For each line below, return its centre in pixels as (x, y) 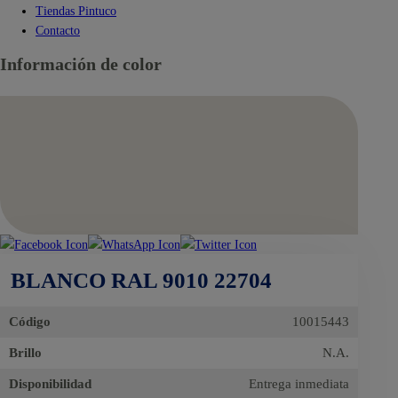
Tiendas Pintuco (76, 11)
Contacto (58, 31)
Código (30, 322)
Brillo (25, 353)
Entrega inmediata (299, 384)
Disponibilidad (50, 384)
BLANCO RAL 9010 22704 (141, 281)
